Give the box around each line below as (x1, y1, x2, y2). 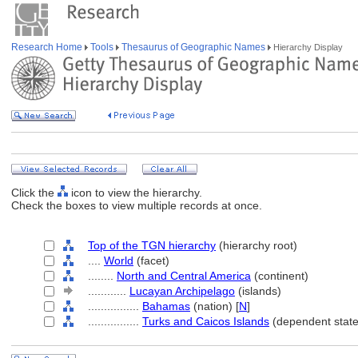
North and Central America (117, 269, 251, 282)
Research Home (11, 42, 85, 53)
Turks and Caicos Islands (142, 315, 269, 328)
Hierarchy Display (271, 42, 343, 52)
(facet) (133, 254, 169, 267)
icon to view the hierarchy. (68, 186, 202, 199)
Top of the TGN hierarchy (88, 239, 216, 252)
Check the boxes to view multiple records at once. (11, 199, 262, 212)
